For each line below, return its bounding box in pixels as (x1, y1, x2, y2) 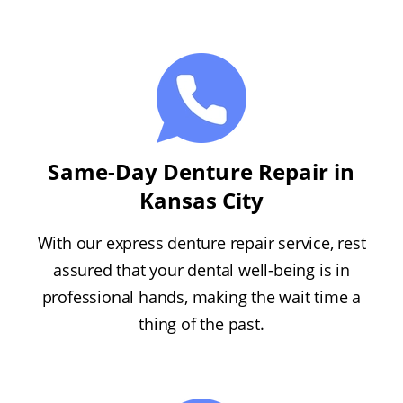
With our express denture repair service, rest (37, 231, 366, 254)
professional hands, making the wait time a (41, 285, 362, 308)
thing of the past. (139, 312, 264, 335)
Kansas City (139, 184, 264, 215)
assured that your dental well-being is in (53, 258, 350, 281)
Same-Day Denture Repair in (48, 156, 355, 186)
